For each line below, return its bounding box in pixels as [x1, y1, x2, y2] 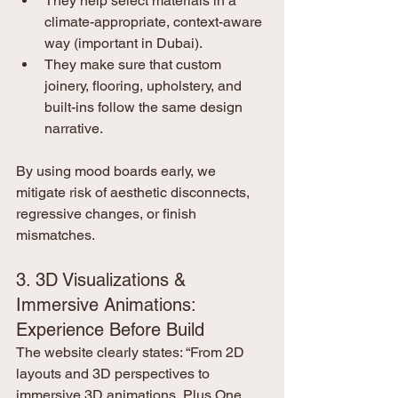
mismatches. [16, 227, 95, 244]
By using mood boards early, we [16, 163, 219, 180]
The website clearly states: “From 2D [16, 344, 248, 362]
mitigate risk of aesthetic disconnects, [16, 184, 253, 202]
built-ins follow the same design [44, 99, 246, 116]
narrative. [44, 120, 103, 138]
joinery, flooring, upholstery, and [44, 77, 245, 95]
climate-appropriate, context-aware [44, 13, 266, 31]
